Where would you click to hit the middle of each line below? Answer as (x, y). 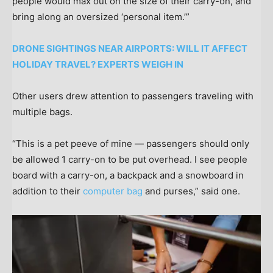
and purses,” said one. (191, 191)
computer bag (113, 191)
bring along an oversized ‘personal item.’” (101, 16)
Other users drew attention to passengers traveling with (133, 96)
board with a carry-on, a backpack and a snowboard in (128, 175)
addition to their (48, 191)
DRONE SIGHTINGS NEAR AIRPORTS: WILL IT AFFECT (130, 48)
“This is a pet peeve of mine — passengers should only (131, 143)
